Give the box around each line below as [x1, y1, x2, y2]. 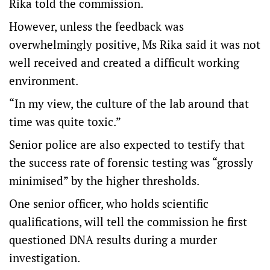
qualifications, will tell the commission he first [9, 214, 247, 230]
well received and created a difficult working [9, 55, 239, 71]
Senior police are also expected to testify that [9, 137, 245, 152]
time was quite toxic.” [9, 114, 121, 130]
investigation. [9, 250, 80, 266]
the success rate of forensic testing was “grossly [9, 155, 253, 171]
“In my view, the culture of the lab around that [9, 96, 249, 111]
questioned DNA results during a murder [9, 232, 217, 248]
